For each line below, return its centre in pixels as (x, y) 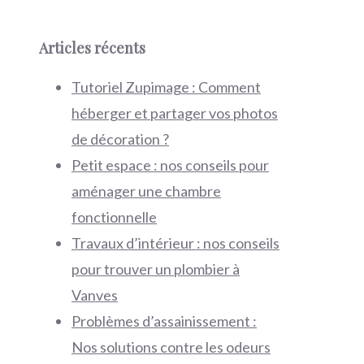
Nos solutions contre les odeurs (171, 347)
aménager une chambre (146, 191)
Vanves (95, 295)
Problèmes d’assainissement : (164, 321)
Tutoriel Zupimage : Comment (166, 87)
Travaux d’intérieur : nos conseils (175, 243)
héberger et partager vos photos (175, 113)
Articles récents (92, 48)
